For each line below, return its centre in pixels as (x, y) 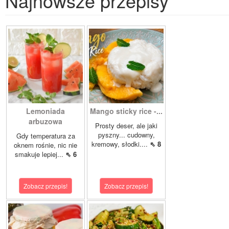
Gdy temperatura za (45, 136)
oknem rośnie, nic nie (45, 145)
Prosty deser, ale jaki (126, 126)
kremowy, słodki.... (121, 144)
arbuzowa (45, 121)
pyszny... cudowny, (126, 135)
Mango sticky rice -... (126, 111)
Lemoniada (45, 111)
